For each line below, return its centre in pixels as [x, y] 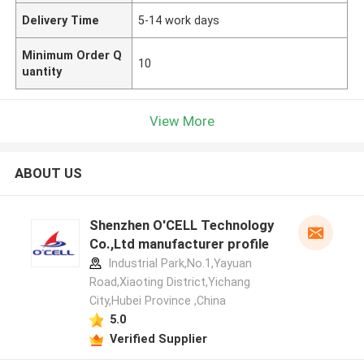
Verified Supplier [158, 338]
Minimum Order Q [72, 55]
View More [182, 121]
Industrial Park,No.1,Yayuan [178, 264]
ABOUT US [48, 173]
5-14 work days [179, 20]
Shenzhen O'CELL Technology [181, 225]
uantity [42, 71]
